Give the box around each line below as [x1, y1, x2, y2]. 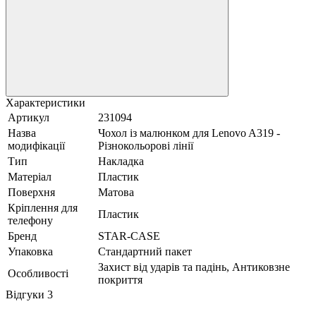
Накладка [98, 154, 144, 167]
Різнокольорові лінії [98, 139, 193, 152]
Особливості [8, 267, 68, 279]
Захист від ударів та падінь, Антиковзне [98, 260, 290, 273]
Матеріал [8, 170, 51, 183]
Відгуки [6, 288, 47, 300]
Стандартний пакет [98, 245, 192, 257]
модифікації [8, 139, 65, 152]
